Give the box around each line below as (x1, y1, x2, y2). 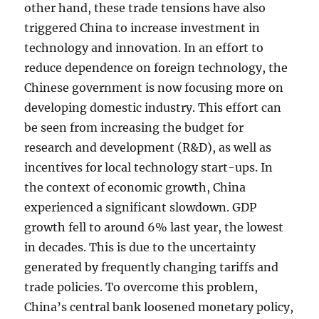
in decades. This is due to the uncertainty (24, 240, 256, 254)
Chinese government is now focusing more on (24, 80, 284, 95)
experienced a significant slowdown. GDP (24, 200, 257, 214)
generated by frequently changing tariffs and (24, 260, 279, 274)
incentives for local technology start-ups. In (24, 160, 273, 174)
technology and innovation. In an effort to (24, 41, 264, 55)
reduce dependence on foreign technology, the (24, 61, 288, 75)
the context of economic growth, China (24, 180, 246, 194)
